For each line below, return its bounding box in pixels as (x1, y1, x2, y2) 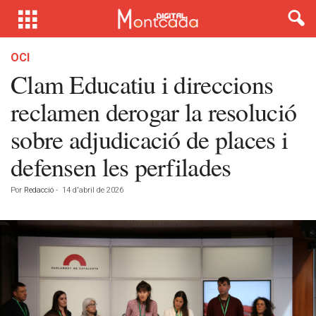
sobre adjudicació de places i (11, 122, 288, 156)
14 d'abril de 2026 (62, 186, 123, 195)
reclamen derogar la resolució (11, 95, 297, 128)
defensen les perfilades (11, 150, 231, 183)
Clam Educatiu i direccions (11, 67, 274, 101)
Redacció (24, 186, 54, 195)
